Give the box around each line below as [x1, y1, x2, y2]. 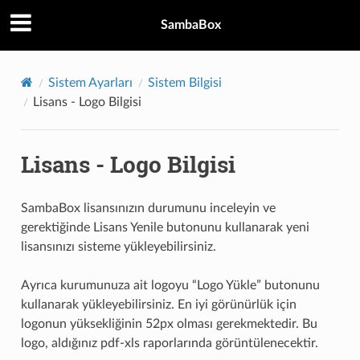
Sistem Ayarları [47, 76, 133, 89]
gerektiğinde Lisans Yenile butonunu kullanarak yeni [20, 220, 309, 234]
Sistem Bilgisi [147, 76, 222, 89]
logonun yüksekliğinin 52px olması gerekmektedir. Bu [20, 317, 317, 330]
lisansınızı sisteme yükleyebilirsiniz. [20, 239, 216, 253]
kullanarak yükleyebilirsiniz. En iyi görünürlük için [20, 297, 297, 311]
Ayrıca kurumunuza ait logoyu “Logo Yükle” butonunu [20, 278, 320, 292]
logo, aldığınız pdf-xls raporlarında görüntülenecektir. [20, 336, 318, 350]
